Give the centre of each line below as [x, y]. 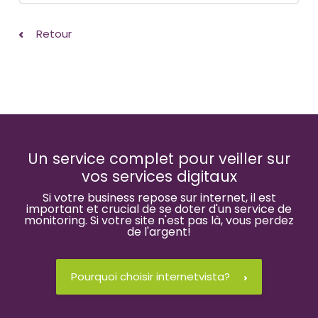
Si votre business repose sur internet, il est [159, 198]
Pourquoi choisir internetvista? [150, 276]
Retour [53, 34]
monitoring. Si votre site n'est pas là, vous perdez [159, 220]
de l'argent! [159, 232]
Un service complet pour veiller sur [159, 159]
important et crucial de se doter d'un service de [159, 209]
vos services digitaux [159, 176]
